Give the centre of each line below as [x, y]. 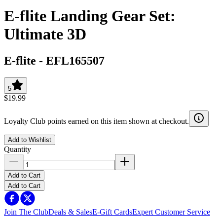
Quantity [18, 149]
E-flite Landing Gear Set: [90, 16]
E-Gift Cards [112, 212]
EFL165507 [75, 60]
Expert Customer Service [171, 212]
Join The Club [26, 212]
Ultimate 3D [45, 34]
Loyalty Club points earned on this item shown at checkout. [96, 121]
